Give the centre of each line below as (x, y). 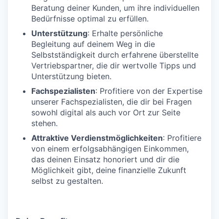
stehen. (44, 123)
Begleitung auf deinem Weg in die (93, 44)
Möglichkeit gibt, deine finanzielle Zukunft (109, 170)
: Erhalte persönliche (125, 33)
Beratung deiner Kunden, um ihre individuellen (115, 8)
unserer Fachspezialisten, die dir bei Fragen (111, 101)
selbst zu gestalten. (67, 181)
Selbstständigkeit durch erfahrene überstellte (115, 55)
